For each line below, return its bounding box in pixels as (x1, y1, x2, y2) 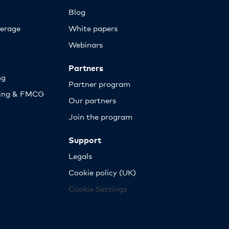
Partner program (68, 78, 130, 88)
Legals (68, 150, 92, 161)
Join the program (68, 111, 132, 121)
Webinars (68, 39, 103, 49)
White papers (68, 22, 118, 33)
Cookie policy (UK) (68, 167, 136, 177)
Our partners (68, 95, 116, 105)
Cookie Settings (68, 183, 127, 193)
